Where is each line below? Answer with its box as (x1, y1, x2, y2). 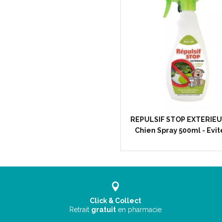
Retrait (69, 206, 92, 214)
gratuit (91, 206, 116, 214)
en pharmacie (118, 206, 162, 214)
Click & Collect (90, 197, 142, 205)
